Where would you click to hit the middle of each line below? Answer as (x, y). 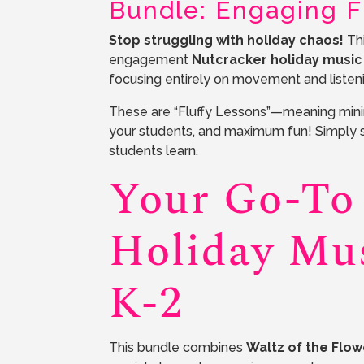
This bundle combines (178, 348)
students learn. (154, 151)
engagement (151, 60)
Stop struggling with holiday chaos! (227, 41)
